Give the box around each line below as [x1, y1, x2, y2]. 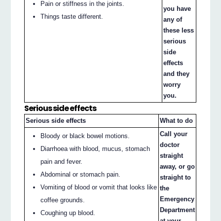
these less [163, 26, 194, 34]
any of [163, 15, 183, 23]
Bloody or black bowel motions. [40, 132, 130, 140]
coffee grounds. [40, 196, 85, 204]
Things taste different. [40, 12, 104, 20]
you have [163, 4, 191, 12]
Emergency [160, 195, 195, 203]
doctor [160, 141, 180, 149]
